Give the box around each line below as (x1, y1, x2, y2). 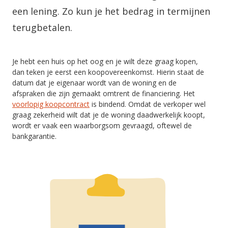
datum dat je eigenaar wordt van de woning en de (12, 78, 177, 88)
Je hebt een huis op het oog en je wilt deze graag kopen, (12, 56, 198, 66)
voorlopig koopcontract (12, 99, 90, 109)
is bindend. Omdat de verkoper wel (90, 99, 206, 109)
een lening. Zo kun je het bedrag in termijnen (12, 5, 210, 17)
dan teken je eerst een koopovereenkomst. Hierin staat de (12, 67, 204, 77)
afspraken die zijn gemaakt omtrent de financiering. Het (12, 89, 195, 98)
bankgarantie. (12, 131, 56, 141)
